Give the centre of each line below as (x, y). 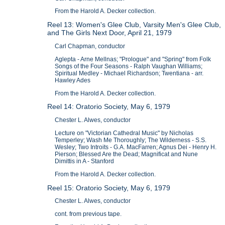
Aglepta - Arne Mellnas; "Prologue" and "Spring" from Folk (133, 59)
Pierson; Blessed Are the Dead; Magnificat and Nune (127, 154)
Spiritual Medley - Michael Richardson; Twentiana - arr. (129, 73)
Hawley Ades (73, 80)
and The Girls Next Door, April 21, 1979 (110, 33)
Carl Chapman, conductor (90, 46)
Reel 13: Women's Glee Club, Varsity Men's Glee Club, (134, 25)
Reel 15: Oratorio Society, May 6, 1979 (109, 188)
